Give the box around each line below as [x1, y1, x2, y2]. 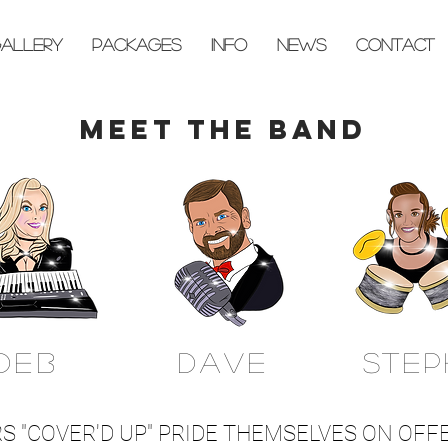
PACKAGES [92, 36, 181, 53]
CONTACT [356, 36, 434, 53]
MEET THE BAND [80, 111, 367, 146]
